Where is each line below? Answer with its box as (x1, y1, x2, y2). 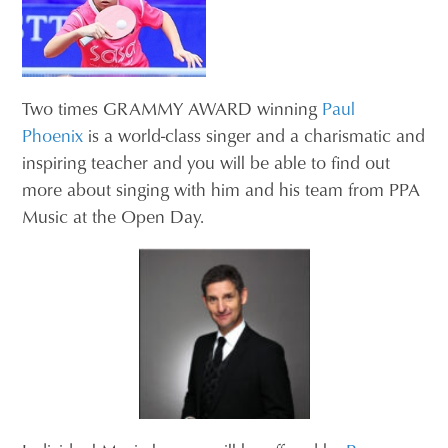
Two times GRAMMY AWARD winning (22, 95, 323, 122)
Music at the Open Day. (22, 203, 205, 230)
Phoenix (22, 122, 84, 149)
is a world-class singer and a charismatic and (83, 122, 426, 149)
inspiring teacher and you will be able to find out (22, 149, 391, 176)
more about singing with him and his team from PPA (22, 176, 421, 203)
